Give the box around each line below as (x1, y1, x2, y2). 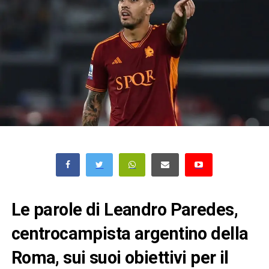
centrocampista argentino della (11, 223, 249, 244)
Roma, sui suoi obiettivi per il (11, 247, 229, 268)
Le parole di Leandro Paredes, (11, 199, 238, 220)
